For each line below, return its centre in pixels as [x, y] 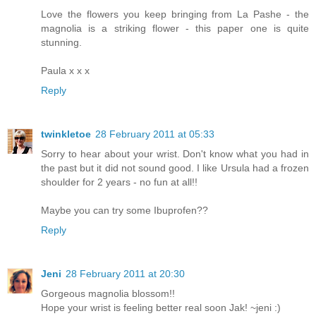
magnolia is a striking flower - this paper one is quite [175, 28]
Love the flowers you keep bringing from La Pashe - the [175, 14]
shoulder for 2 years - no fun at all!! [119, 182]
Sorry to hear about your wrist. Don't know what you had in [175, 153]
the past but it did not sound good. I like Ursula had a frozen [175, 168]
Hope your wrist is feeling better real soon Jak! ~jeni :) [161, 307]
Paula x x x [65, 70]
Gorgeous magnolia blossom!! [108, 293]
